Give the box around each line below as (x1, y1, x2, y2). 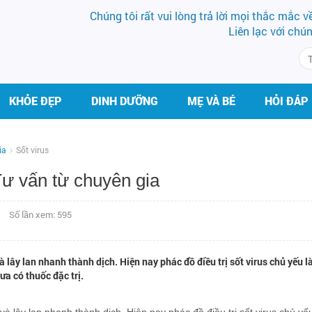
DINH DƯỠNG (91, 93, 158, 108)
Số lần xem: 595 (9, 208, 72, 221)
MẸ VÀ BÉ (187, 93, 235, 108)
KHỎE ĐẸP (9, 93, 62, 108)
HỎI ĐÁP (265, 93, 309, 108)
